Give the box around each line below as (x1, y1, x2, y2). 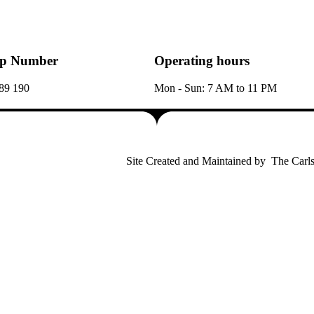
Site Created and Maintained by (126, 155, 266, 168)
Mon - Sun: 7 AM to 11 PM (154, 81, 277, 94)
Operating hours (154, 53, 250, 68)
